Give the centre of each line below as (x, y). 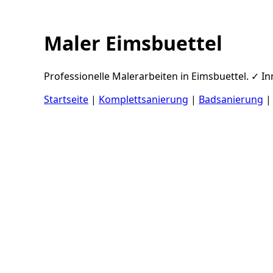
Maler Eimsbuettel (133, 43)
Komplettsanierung (144, 99)
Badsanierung (231, 99)
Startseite (66, 99)
